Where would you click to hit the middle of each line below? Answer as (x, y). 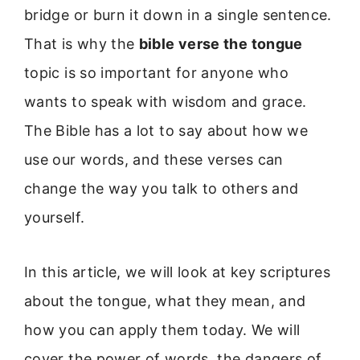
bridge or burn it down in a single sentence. (178, 15)
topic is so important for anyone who (156, 73)
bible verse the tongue (221, 44)
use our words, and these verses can (154, 160)
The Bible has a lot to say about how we (166, 131)
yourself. (55, 217)
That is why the (82, 44)
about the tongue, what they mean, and (165, 301)
